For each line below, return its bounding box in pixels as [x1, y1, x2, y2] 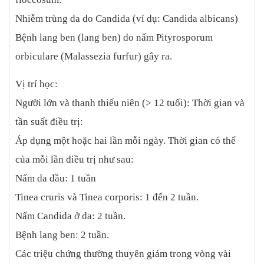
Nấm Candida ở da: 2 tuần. [15, 210, 126, 222]
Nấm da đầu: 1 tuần [15, 173, 96, 184]
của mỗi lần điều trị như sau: [15, 154, 134, 166]
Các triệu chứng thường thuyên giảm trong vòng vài [15, 248, 231, 260]
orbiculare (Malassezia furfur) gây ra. [15, 51, 172, 62]
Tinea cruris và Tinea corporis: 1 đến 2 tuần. [15, 192, 199, 203]
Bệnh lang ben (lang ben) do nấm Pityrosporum [15, 32, 213, 44]
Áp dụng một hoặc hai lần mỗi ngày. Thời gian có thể [15, 135, 236, 147]
